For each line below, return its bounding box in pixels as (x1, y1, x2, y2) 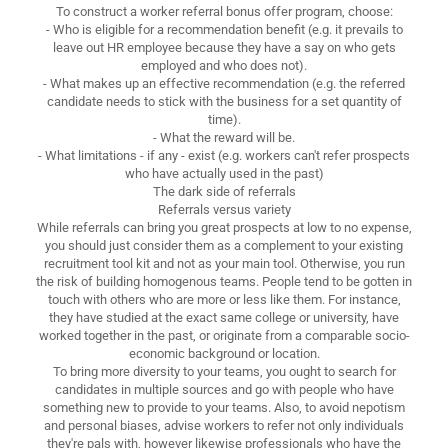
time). (207, 111, 241, 127)
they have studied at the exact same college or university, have (49, 309, 399, 325)
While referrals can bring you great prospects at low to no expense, (36, 219, 412, 235)
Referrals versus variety (157, 201, 291, 217)
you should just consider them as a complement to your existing (45, 237, 403, 253)
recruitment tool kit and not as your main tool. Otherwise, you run (43, 255, 405, 271)
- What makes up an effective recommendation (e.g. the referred (43, 75, 405, 91)
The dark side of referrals (152, 183, 296, 199)
